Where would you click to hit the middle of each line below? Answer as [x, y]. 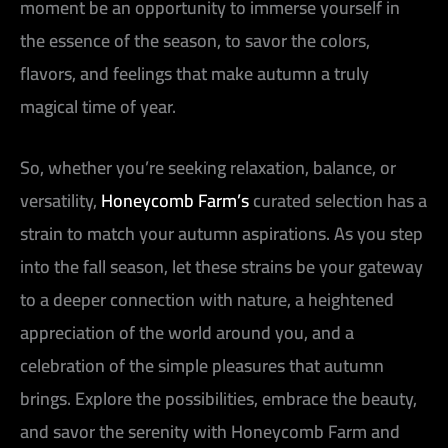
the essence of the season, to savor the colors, [195, 40]
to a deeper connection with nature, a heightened [207, 300]
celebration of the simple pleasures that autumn [202, 366]
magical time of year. [98, 106]
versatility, [60, 201]
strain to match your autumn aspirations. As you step [221, 234]
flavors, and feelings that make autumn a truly [194, 73]
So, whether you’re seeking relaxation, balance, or [208, 168]
